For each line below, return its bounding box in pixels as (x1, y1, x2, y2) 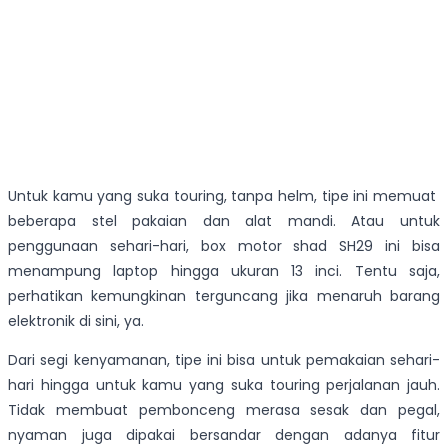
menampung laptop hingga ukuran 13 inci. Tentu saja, (8, 261, 440, 282)
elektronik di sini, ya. (8, 311, 144, 332)
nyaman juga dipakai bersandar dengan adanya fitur (8, 425, 440, 446)
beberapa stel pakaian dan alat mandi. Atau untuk (8, 211, 440, 232)
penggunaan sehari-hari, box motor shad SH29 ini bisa (8, 236, 440, 257)
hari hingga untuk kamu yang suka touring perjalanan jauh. (8, 375, 440, 396)
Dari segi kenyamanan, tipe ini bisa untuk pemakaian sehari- (8, 350, 440, 371)
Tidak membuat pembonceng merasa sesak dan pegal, (8, 400, 440, 421)
